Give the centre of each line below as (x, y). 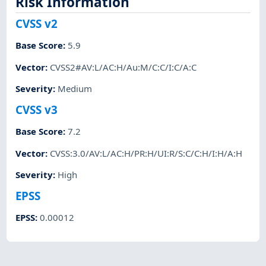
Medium (75, 88)
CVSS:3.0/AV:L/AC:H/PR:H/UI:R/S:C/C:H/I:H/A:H (146, 153)
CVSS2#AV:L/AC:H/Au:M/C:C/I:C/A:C (123, 67)
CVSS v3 (37, 110)
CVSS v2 (37, 23)
